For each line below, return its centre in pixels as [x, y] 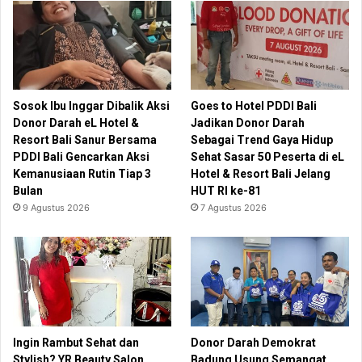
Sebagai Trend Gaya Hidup [262, 140]
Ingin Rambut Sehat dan [76, 342]
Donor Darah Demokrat [254, 342]
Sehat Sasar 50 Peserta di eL [268, 157]
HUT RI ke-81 [227, 191]
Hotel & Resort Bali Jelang [261, 174]
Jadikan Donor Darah [248, 123]
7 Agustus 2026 [234, 208]
